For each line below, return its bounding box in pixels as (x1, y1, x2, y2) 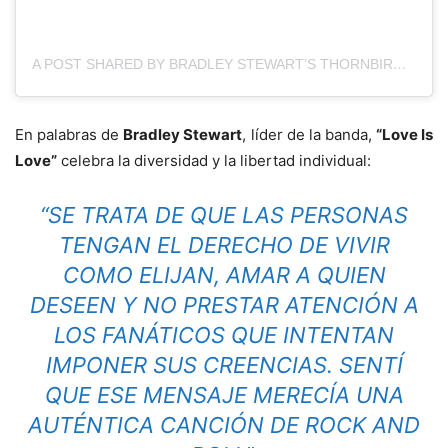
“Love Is (375, 125, 434, 145)
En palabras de (15, 125, 124, 145)
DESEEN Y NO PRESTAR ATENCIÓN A (29, 292, 419, 319)
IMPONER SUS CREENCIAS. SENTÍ (45, 352, 403, 379)
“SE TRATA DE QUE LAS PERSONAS (40, 202, 408, 229)
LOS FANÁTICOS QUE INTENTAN (54, 322, 394, 349)
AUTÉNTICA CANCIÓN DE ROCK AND (28, 412, 420, 439)
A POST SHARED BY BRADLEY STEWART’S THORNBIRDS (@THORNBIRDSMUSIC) (393, 56, 407, 73)
